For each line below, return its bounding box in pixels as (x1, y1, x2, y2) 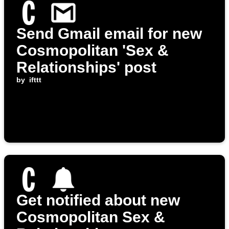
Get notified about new (16, 192, 180, 209)
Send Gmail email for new (16, 25, 202, 42)
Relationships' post (16, 59, 156, 76)
